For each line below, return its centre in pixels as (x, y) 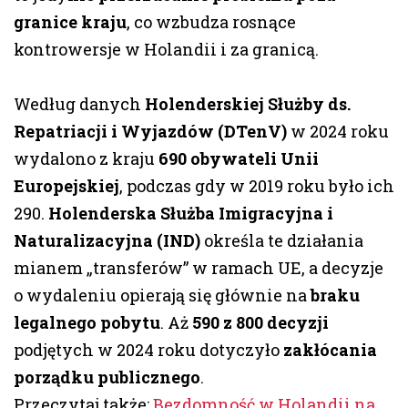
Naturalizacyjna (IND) (107, 241)
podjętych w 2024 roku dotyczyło (148, 350)
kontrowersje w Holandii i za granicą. (166, 50)
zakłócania (330, 350)
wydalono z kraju (86, 159)
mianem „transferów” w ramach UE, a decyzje (199, 268)
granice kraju (70, 22)
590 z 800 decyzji (260, 323)
